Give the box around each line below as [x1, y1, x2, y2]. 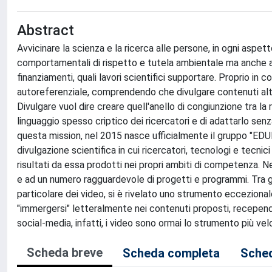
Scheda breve [27, 245, 103, 260]
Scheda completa [123, 246, 220, 260]
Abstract [17, 22, 74, 39]
